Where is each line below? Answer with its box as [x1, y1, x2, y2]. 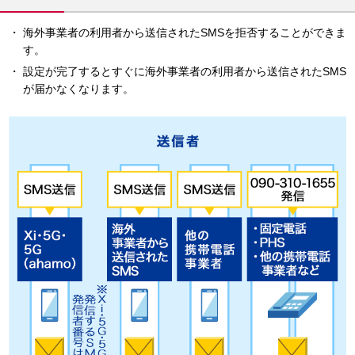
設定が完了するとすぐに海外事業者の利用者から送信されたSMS [22, 64, 346, 78]
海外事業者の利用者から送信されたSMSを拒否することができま [22, 25, 346, 39]
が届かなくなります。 [22, 82, 134, 95]
